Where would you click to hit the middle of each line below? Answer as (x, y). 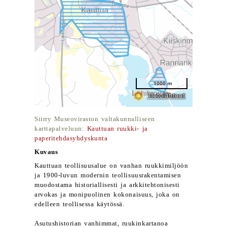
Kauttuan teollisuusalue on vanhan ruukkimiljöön (111, 166)
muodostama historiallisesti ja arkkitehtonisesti (107, 185)
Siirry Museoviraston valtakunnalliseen (95, 119)
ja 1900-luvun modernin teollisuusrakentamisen (108, 175)
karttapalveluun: (61, 129)
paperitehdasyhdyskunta (71, 138)
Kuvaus (46, 152)
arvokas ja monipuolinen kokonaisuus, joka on (107, 195)
